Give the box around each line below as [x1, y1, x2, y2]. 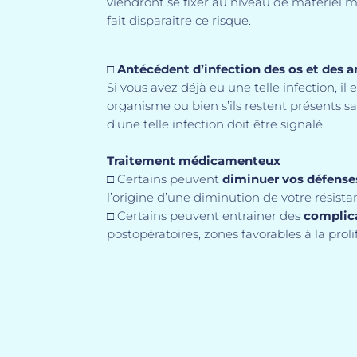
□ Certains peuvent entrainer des [107, 207, 304, 223]
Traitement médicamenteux [107, 152, 281, 168]
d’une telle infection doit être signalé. [107, 116, 326, 131]
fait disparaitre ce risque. [107, 12, 252, 28]
